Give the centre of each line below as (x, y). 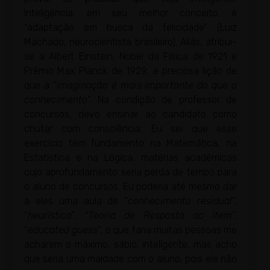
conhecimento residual (180, 201)
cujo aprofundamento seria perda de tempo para (130, 172)
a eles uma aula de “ (76, 201)
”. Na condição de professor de (162, 100)
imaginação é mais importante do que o (146, 86)
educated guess (63, 230)
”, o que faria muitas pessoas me (168, 230)
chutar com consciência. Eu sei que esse (130, 129)
